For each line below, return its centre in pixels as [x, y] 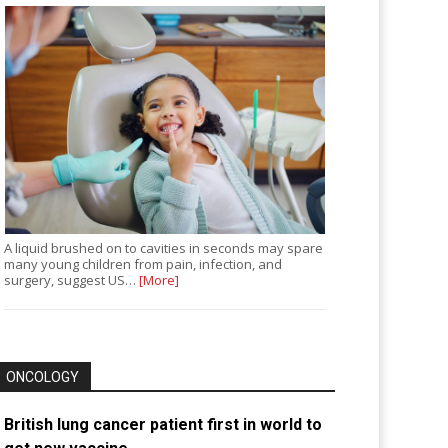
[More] [159, 280]
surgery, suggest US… [72, 280]
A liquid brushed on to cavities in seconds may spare [164, 248]
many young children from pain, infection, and [143, 264]
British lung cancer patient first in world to [163, 425]
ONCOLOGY [43, 377]
